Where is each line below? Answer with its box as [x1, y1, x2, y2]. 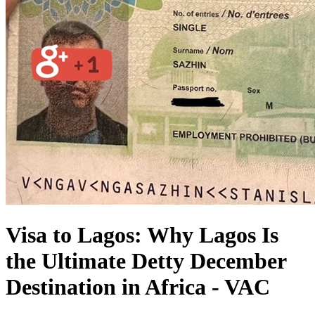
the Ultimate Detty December [6, 248, 286, 274]
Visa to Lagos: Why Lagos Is [6, 222, 278, 248]
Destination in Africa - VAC [6, 274, 270, 300]
